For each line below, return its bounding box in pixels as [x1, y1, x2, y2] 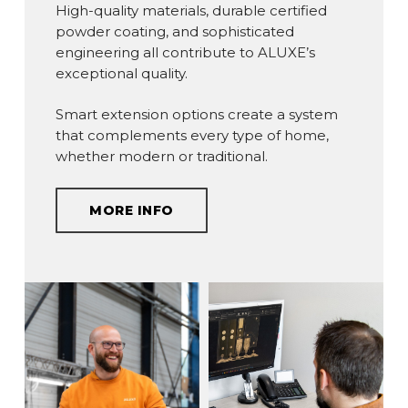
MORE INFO [89, 201, 174, 219]
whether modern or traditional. [56, 148, 269, 165]
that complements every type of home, [56, 127, 330, 144]
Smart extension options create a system [56, 106, 339, 123]
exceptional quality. [56, 64, 189, 82]
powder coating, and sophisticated [56, 22, 295, 40]
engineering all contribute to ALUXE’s [56, 43, 316, 61]
